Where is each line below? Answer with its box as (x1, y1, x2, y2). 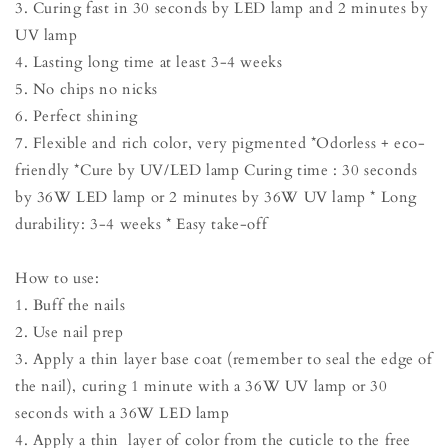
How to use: (15, 268, 100, 288)
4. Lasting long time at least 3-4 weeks (15, 52, 292, 72)
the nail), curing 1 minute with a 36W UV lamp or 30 (15, 376, 388, 396)
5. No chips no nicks (15, 79, 177, 99)
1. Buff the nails (15, 295, 126, 315)
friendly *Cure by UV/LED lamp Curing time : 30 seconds (15, 160, 418, 180)
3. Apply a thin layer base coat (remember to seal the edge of (15, 349, 433, 369)
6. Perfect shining (15, 106, 138, 126)
